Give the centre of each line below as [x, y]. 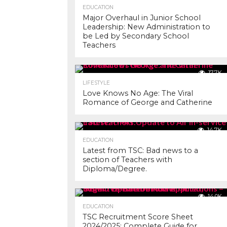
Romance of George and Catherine [147, 102]
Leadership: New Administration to [146, 27]
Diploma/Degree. [115, 169]
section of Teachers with [127, 160]
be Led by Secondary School [136, 36]
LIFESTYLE [96, 83]
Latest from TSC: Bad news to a [140, 150]
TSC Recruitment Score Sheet [138, 217]
